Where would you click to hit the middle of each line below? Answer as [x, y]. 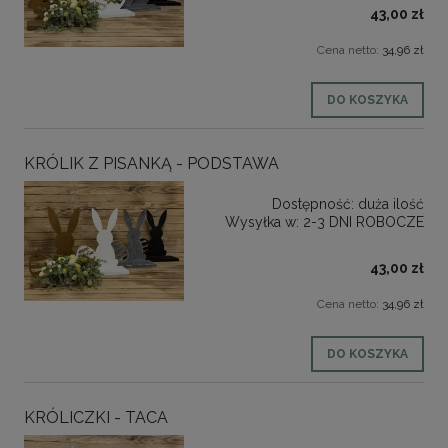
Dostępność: [313, 204]
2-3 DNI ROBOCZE [363, 222]
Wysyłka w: [262, 222]
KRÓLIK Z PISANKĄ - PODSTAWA [151, 164]
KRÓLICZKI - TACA [96, 418]
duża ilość [391, 204]
